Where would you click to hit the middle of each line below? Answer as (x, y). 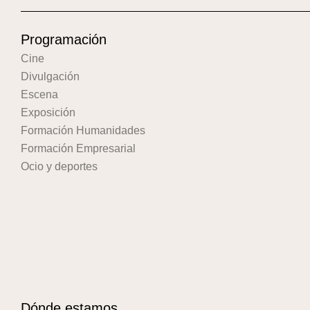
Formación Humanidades (83, 131)
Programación (64, 40)
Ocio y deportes (59, 167)
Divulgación (50, 77)
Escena (39, 95)
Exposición (48, 113)
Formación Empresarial (78, 149)
